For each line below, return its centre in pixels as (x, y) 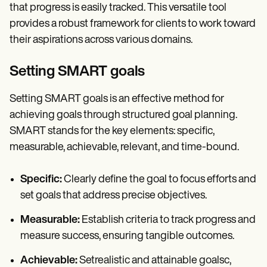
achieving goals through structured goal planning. (123, 116)
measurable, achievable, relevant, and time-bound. (124, 148)
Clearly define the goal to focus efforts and (159, 180)
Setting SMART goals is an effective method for (117, 100)
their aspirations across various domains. (101, 41)
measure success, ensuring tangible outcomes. (127, 237)
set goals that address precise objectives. (114, 196)
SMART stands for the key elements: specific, (112, 132)
